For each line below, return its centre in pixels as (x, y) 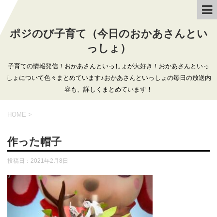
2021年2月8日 (49, 161)
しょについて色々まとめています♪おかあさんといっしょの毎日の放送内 (108, 78)
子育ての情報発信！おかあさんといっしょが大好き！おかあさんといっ (108, 66)
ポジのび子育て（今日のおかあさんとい (108, 34)
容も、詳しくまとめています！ (108, 89)
